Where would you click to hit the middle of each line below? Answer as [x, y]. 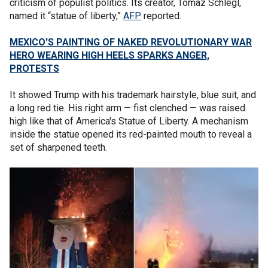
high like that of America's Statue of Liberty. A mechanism [129, 121]
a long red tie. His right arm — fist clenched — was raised [127, 108]
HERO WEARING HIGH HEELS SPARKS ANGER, [109, 55]
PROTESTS [34, 68]
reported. [161, 16]
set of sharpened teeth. [58, 147]
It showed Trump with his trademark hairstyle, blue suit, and [133, 95]
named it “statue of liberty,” [66, 16]
